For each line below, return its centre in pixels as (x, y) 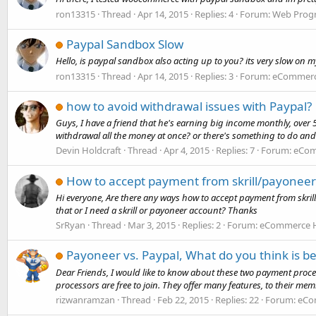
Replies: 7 (235, 151)
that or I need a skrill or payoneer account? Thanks (157, 210)
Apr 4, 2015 (187, 151)
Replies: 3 (214, 76)
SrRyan (71, 225)
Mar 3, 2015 (152, 225)
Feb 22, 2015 (183, 299)
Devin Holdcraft (89, 151)
